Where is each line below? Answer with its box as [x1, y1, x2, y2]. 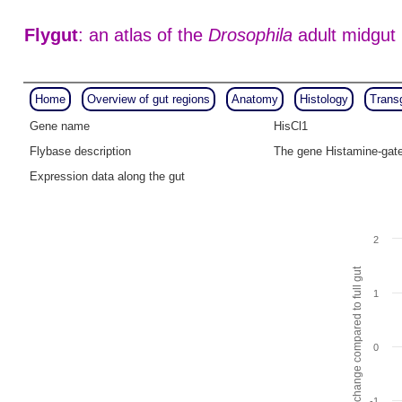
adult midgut [292, 25, 396, 46]
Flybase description [30, 144, 131, 158]
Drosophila [207, 25, 293, 46]
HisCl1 [274, 119, 308, 133]
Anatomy [231, 92, 278, 106]
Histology [299, 92, 348, 106]
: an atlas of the [77, 25, 208, 46]
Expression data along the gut [30, 170, 185, 183]
